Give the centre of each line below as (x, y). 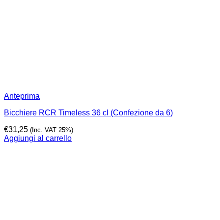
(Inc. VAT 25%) (52, 130)
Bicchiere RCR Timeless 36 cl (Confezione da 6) (88, 113)
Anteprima (22, 96)
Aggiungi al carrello (38, 138)
